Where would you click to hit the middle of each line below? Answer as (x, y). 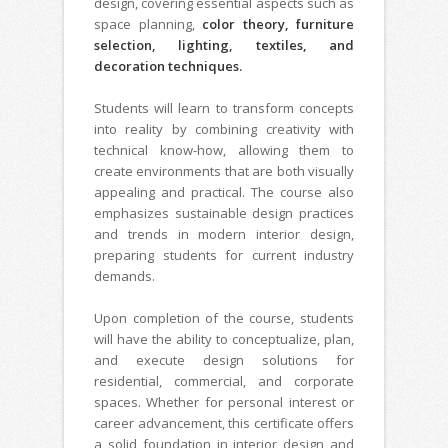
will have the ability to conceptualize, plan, (224, 339)
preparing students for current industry (224, 255)
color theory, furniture (278, 24)
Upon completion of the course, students (224, 318)
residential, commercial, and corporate (224, 381)
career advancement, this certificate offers (224, 423)
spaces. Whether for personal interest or (224, 402)
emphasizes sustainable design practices (224, 213)
